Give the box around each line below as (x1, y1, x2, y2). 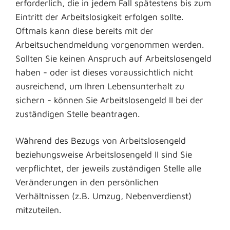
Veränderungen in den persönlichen (15, 177, 159, 188)
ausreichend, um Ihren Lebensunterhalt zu (15, 80, 184, 91)
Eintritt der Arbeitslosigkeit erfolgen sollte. (15, 11, 184, 22)
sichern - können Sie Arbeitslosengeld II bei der (15, 94, 203, 105)
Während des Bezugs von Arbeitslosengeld (15, 135, 186, 146)
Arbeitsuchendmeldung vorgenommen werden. (15, 39, 204, 50)
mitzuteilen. (15, 204, 62, 216)
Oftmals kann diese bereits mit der (15, 25, 154, 36)
